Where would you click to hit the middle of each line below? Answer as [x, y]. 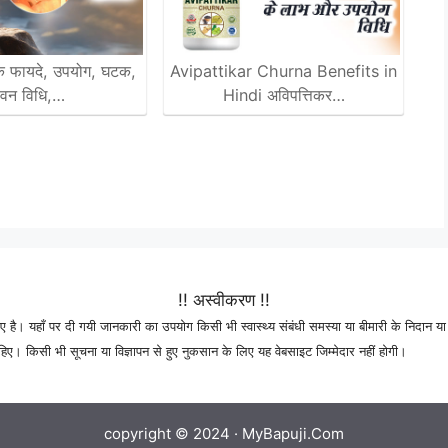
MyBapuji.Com [293, 433]
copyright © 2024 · [173, 433]
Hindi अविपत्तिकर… [283, 95]
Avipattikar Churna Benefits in [284, 71]
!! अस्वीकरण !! [224, 299]
